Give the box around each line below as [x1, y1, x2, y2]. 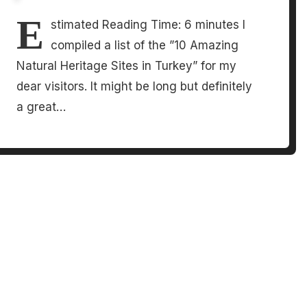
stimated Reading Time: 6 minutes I [51, 18, 246, 32]
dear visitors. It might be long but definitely [16, 79, 253, 94]
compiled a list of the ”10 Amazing [51, 38, 239, 53]
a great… [16, 100, 66, 114]
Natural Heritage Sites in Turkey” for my [16, 59, 237, 73]
